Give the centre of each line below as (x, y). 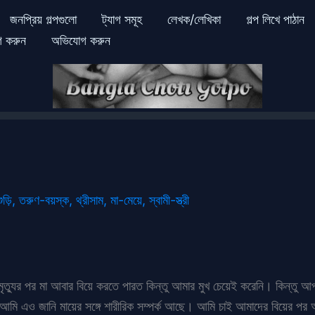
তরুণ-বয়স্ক (44, 200)
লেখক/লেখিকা (194, 19)
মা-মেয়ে (126, 200)
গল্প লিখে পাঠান (275, 19)
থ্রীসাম (90, 200)
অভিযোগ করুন (81, 40)
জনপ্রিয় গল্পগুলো (43, 19)
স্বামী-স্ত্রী (169, 200)
